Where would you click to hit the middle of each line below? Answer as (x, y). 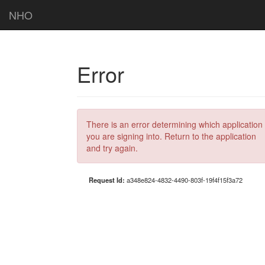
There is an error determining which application (174, 124)
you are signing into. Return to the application (171, 136)
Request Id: (108, 180)
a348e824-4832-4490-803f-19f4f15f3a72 (185, 180)
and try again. (112, 148)
